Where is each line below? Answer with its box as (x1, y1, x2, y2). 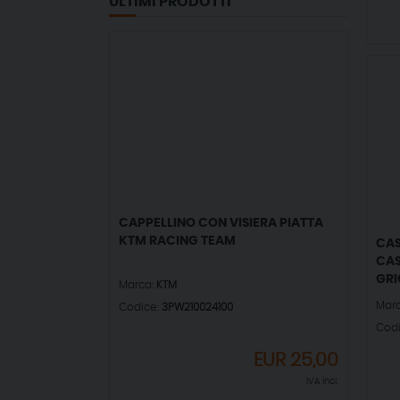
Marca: (119, 279, 156, 290)
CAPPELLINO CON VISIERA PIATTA (119, 216, 323, 229)
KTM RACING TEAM (119, 234, 236, 247)
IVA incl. (306, 376, 338, 386)
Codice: (119, 301, 162, 312)
